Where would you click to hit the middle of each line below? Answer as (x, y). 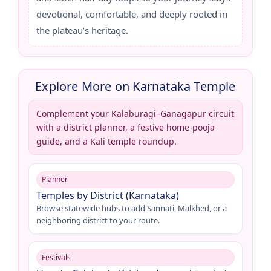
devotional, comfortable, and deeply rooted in (132, 14)
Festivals (56, 257)
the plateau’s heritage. (82, 30)
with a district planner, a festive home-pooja (126, 127)
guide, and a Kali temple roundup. (106, 141)
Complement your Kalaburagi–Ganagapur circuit (135, 113)
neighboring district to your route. (98, 220)
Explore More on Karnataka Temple (135, 86)
